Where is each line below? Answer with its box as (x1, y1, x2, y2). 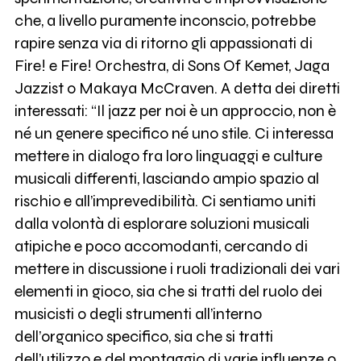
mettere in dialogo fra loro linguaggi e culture (14, 147, 322, 166)
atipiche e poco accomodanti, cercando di (14, 237, 308, 256)
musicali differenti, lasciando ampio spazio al (14, 169, 319, 189)
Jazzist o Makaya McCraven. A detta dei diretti (14, 79, 340, 98)
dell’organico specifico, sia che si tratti (14, 327, 273, 346)
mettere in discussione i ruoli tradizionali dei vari (14, 259, 340, 279)
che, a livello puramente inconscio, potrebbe (14, 11, 316, 31)
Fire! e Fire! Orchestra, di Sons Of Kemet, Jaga (14, 56, 330, 76)
